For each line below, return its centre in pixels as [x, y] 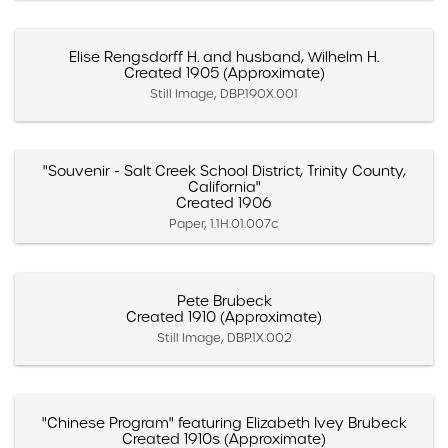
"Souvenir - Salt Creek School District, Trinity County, [224, 170]
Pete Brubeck [224, 300]
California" [224, 186]
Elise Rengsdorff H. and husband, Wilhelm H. [224, 56]
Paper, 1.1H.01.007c [224, 223]
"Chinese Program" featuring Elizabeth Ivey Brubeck [224, 422]
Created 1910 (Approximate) [224, 316]
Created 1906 [224, 202]
